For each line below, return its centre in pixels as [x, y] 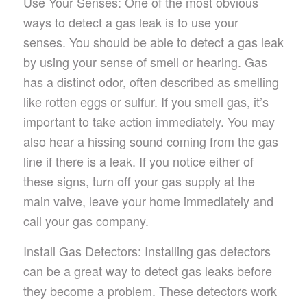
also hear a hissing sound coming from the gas [150, 141]
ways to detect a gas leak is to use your [131, 22]
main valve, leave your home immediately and [148, 200]
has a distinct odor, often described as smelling [151, 81]
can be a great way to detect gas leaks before [147, 270]
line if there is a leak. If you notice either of [138, 161]
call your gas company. [86, 220]
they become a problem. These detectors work [150, 290]
